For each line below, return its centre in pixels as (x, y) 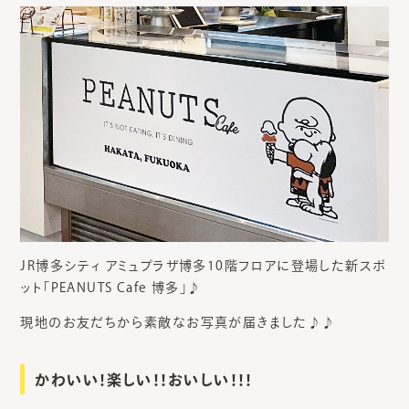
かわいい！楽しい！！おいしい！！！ (144, 379)
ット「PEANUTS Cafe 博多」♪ (111, 287)
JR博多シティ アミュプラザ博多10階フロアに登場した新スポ (204, 265)
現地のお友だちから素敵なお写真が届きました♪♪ (178, 322)
